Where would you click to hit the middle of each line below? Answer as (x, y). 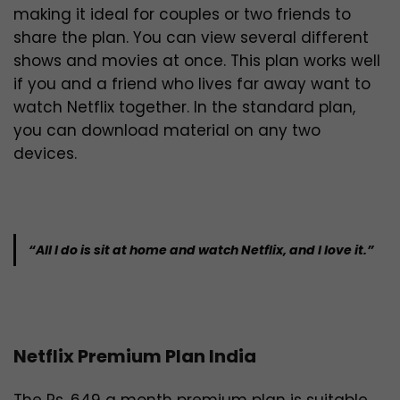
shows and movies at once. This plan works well (197, 60)
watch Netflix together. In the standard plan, (184, 107)
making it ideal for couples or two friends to (182, 14)
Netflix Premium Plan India (135, 356)
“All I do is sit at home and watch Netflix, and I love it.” (201, 250)
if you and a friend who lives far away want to (192, 83)
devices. (45, 153)
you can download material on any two (167, 130)
